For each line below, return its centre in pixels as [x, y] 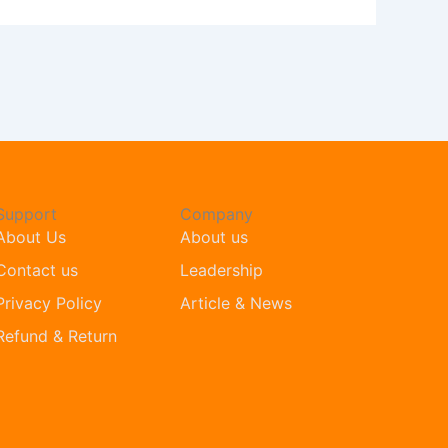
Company [217, 213]
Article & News [236, 302]
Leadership [222, 269]
